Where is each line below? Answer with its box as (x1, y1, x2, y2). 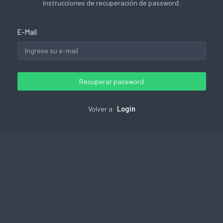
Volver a (88, 105, 114, 113)
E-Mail (17, 27, 37, 36)
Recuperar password (79, 77, 144, 86)
